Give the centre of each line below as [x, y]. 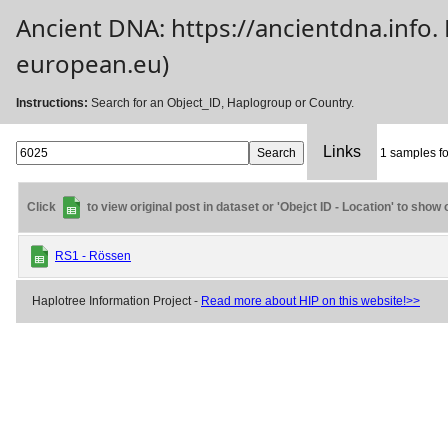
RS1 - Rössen [93, 256]
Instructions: [52, 103]
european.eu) [92, 64]
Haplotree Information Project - [116, 301]
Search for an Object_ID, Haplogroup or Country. [221, 103]
